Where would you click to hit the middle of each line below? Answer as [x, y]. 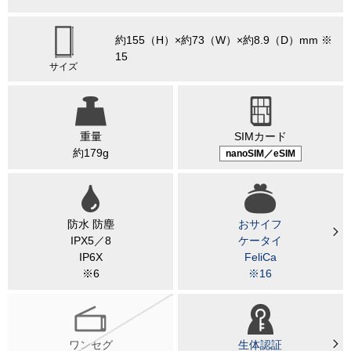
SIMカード [260, 137]
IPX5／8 [90, 241]
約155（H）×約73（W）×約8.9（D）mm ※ [224, 40]
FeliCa [260, 257]
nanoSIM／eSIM [260, 153]
